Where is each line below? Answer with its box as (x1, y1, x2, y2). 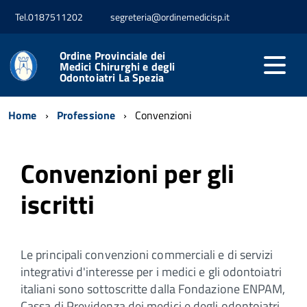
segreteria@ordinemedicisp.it (110, 10, 230, 25)
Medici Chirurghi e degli (59, 58, 175, 75)
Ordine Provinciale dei (59, 47, 166, 64)
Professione (56, 106, 116, 123)
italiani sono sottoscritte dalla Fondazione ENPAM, (21, 279, 286, 298)
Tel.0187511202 (15, 10, 83, 25)
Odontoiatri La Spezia (59, 69, 164, 86)
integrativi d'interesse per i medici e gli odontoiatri (21, 262, 282, 281)
